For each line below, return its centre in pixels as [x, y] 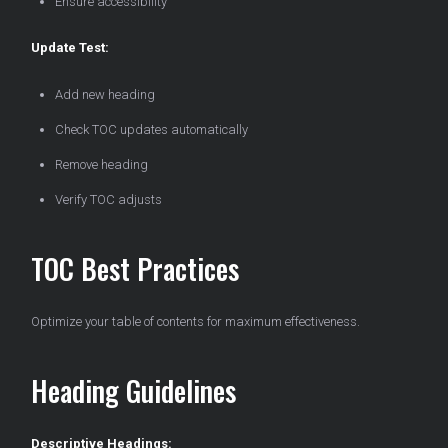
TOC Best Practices [135, 269]
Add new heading [105, 95]
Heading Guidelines [133, 391]
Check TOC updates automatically [151, 130]
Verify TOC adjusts [108, 200]
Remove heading [101, 165]
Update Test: [70, 48]
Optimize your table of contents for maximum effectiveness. [195, 322]
